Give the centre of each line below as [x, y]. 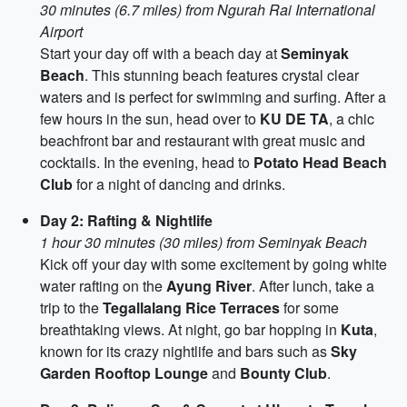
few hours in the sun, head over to [150, 119]
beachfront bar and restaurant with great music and [203, 140]
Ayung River [209, 286]
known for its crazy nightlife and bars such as [185, 351]
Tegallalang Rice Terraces [191, 308]
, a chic [352, 119]
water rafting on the [103, 286]
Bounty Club [283, 373]
